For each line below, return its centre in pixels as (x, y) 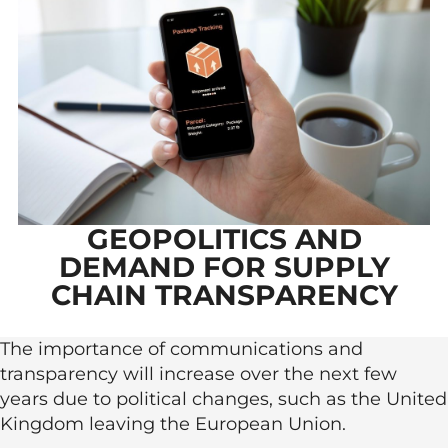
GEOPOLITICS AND (224, 239)
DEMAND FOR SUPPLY (224, 267)
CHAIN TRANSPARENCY (224, 295)
